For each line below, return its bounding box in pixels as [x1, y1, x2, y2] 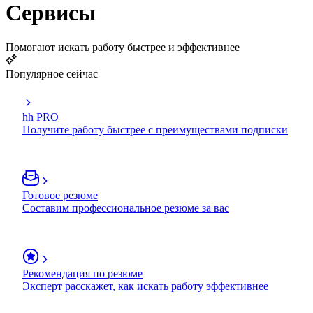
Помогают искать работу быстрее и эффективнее [6, 41, 240, 53]
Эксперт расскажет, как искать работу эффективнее [22, 279, 268, 292]
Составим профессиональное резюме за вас [22, 201, 229, 214]
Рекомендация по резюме [22, 267, 143, 279]
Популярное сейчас [6, 67, 98, 80]
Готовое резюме [22, 189, 98, 201]
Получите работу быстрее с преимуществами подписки [22, 123, 288, 136]
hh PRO [22, 110, 59, 123]
